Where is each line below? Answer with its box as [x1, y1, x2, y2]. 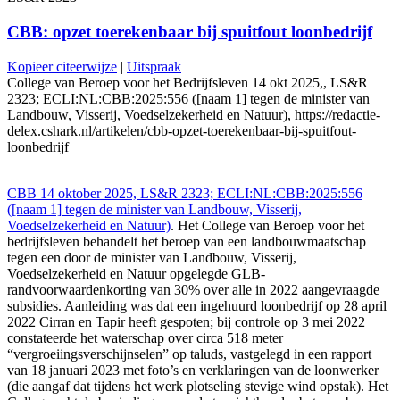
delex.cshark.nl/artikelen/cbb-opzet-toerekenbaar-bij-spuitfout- [7, 122, 356, 138]
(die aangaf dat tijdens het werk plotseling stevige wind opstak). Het [7, 378, 388, 394]
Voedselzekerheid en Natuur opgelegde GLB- [7, 265, 265, 281]
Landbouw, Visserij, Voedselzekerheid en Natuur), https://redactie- [7, 106, 380, 122]
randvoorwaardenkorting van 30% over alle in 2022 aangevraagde [7, 281, 379, 297]
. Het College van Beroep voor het [171, 217, 364, 233]
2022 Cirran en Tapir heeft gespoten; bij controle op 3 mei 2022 [7, 313, 365, 329]
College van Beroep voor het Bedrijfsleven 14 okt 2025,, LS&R [7, 74, 368, 90]
